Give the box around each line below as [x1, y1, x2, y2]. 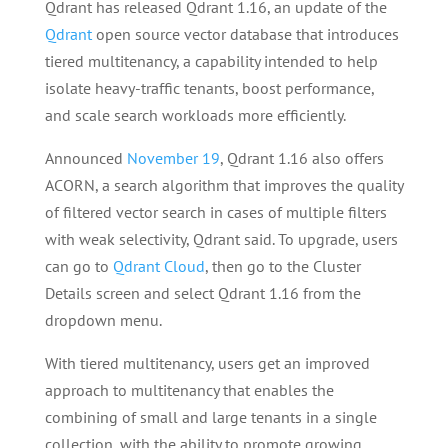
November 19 [126, 148, 220, 168]
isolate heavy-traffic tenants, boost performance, [44, 78, 374, 98]
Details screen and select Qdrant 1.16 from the [44, 283, 361, 303]
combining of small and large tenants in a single [44, 407, 377, 427]
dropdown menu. [44, 310, 162, 330]
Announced [44, 148, 127, 168]
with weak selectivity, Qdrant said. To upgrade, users [44, 229, 398, 249]
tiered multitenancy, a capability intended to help [44, 51, 378, 71]
